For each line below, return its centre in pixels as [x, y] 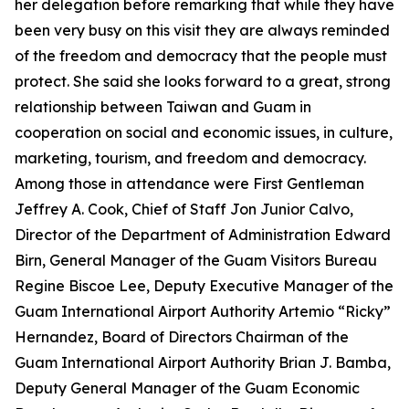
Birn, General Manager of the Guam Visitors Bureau [196, 260]
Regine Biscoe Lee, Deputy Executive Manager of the [204, 286]
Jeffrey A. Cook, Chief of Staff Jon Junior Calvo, [184, 209]
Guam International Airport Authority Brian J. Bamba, [203, 362]
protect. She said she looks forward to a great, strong [203, 81]
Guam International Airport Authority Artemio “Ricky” [203, 311]
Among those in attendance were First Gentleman [189, 184]
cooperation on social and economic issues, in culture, [204, 132]
